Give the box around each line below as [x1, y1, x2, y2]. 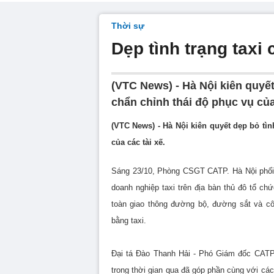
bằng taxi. [111, 216, 146, 225]
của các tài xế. [111, 138, 165, 147]
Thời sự [111, 21, 144, 31]
